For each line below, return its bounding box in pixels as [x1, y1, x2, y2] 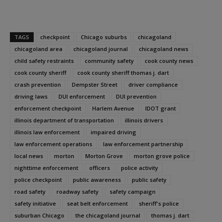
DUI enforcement [58, 93, 105, 101]
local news [14, 152, 43, 160]
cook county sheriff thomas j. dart [77, 69, 169, 77]
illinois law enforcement [14, 128, 80, 136]
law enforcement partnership [103, 140, 183, 148]
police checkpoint [14, 176, 62, 184]
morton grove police [134, 152, 190, 160]
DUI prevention [116, 93, 157, 101]
